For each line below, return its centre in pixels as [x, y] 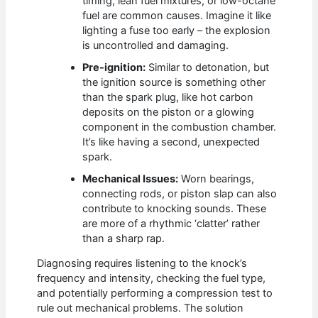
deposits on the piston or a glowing [169, 112]
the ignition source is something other [174, 82]
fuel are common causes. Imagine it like [177, 15]
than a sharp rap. [124, 238]
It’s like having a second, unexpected [171, 142]
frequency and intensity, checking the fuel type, [152, 279]
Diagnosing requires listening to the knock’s [142, 264]
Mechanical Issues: [131, 179]
